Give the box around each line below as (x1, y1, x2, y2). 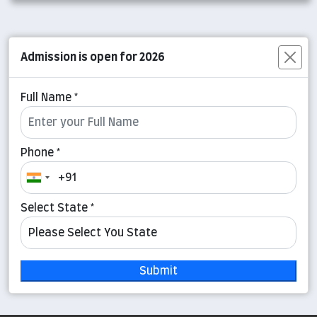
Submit (139, 265, 178, 277)
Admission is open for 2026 (21, 52, 165, 64)
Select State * (21, 202, 94, 214)
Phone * (21, 147, 60, 159)
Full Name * (21, 92, 78, 104)
